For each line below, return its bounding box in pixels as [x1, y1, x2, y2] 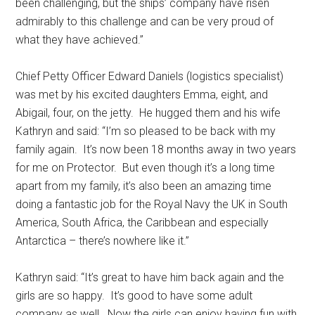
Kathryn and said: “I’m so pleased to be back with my [15, 124, 276, 138]
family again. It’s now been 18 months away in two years [15, 143, 297, 156]
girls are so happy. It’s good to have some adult [15, 289, 253, 302]
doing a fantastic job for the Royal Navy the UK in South [15, 198, 288, 211]
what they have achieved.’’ [15, 33, 144, 46]
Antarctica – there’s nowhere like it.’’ [15, 234, 190, 247]
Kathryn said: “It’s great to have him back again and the [15, 271, 285, 284]
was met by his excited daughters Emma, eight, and [15, 88, 269, 101]
